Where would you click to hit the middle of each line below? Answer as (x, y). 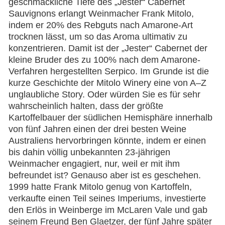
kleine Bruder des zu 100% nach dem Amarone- (104, 60)
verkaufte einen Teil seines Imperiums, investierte (107, 198)
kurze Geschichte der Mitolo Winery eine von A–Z (107, 83)
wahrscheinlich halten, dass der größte (86, 106)
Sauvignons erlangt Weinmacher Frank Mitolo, (101, 13)
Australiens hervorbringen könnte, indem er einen (107, 140)
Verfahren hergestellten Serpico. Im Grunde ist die (109, 71)
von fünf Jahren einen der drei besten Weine (97, 129)
